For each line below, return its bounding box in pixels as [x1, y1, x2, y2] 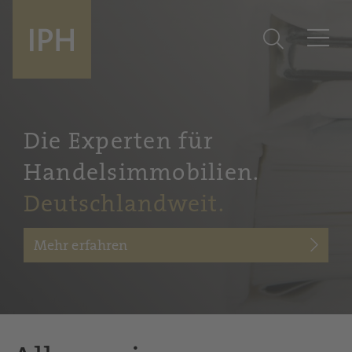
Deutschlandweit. [24, 189, 225, 219]
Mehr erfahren [34, 235, 128, 255]
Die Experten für [24, 126, 214, 156]
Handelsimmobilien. [24, 157, 260, 188]
